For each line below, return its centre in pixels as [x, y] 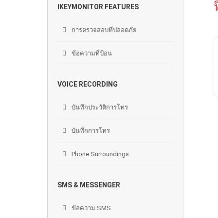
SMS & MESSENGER [89, 185]
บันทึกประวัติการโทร [99, 107]
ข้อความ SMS [91, 208]
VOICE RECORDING [88, 84]
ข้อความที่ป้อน [91, 53]
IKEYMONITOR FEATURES [98, 7]
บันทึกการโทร [90, 131]
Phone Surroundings [100, 154]
